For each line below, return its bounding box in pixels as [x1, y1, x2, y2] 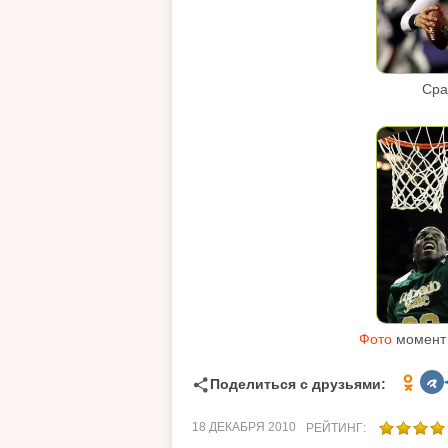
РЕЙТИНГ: [306, 420, 369, 435]
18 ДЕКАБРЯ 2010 [192, 419, 296, 434]
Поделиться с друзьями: [210, 376, 386, 393]
